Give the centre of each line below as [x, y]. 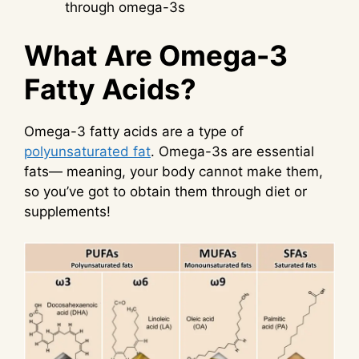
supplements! [67, 211]
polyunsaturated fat [87, 151]
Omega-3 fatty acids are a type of [134, 131]
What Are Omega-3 [156, 55]
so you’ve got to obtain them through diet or [165, 191]
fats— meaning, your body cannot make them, [173, 171]
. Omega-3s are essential [232, 151]
